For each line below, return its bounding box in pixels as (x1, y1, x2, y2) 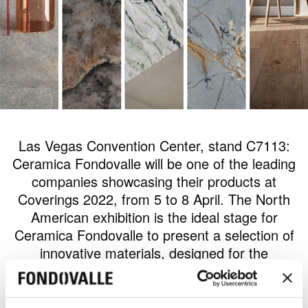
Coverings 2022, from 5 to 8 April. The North (18, 188, 290, 209)
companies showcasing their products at (32, 170, 276, 191)
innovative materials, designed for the (40, 242, 268, 263)
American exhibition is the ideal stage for (30, 206, 278, 227)
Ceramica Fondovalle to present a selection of (14, 224, 294, 245)
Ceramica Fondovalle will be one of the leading (12, 153, 296, 173)
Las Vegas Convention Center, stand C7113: (18, 135, 290, 155)
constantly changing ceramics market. (38, 260, 269, 280)
